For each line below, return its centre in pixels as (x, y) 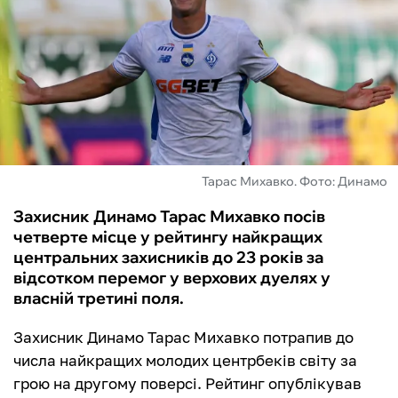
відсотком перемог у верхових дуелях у (172, 278)
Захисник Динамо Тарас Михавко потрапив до (183, 338)
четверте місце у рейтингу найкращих (168, 237)
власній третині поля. (99, 298)
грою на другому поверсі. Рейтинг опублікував (187, 384)
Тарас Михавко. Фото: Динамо (295, 182)
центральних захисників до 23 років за (168, 258)
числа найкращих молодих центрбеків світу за (185, 361)
